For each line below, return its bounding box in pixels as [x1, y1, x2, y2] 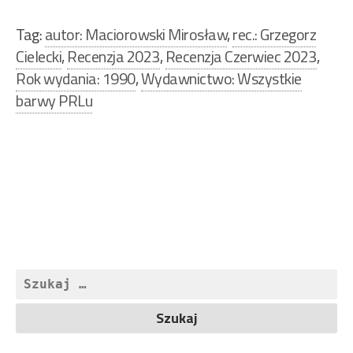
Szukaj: [15, 267, 58, 292]
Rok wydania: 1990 [16, 66, 136, 91]
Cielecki [16, 44, 61, 69]
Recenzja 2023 [67, 44, 160, 69]
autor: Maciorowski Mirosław [44, 22, 227, 47]
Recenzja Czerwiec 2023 [165, 44, 317, 69]
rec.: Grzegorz [232, 22, 316, 47]
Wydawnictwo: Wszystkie [140, 66, 302, 91]
